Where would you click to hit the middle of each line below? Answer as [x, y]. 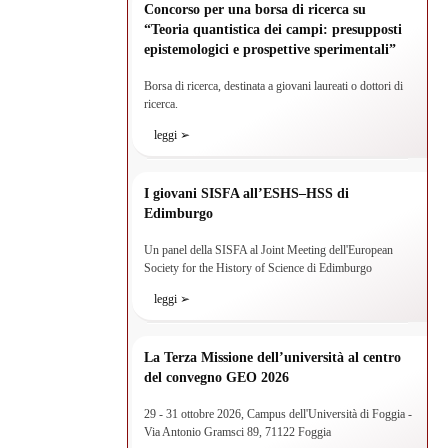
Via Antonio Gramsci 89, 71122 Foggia [238, 432]
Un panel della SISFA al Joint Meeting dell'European [269, 250]
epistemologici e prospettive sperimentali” [270, 49]
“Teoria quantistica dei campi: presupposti [273, 29]
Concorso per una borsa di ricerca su [255, 9]
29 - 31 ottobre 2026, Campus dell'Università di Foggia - [278, 414]
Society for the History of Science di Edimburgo [258, 268]
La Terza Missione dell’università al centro [273, 357]
